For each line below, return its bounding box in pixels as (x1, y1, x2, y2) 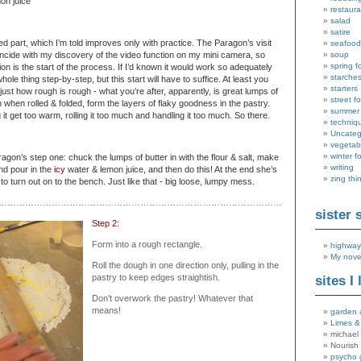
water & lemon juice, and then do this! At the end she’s (68, 164, 277, 174)
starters (330, 84, 358, 93)
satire (330, 27, 351, 37)
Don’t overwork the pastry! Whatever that (92, 293, 253, 303)
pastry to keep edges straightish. (92, 272, 220, 282)
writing (330, 163, 354, 172)
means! (92, 305, 121, 315)
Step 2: (92, 218, 119, 228)
